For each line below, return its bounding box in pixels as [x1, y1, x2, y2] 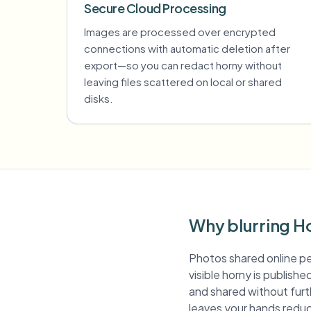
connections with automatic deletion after [84, 42, 290, 55]
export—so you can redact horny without [84, 58, 282, 72]
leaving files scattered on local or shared [84, 75, 282, 88]
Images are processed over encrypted [84, 25, 276, 38]
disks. [84, 92, 113, 105]
